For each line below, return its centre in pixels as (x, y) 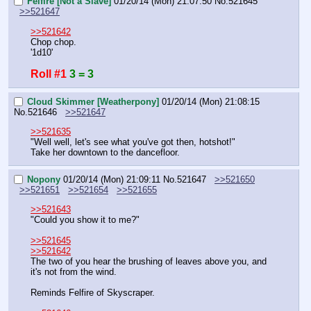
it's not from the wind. (74, 272)
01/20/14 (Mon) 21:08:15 (211, 102)
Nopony (44, 180)
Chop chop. (53, 42)
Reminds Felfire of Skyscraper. (93, 293)
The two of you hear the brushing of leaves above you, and (149, 262)
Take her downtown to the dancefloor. (105, 153)
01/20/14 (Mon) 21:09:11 (112, 180)
